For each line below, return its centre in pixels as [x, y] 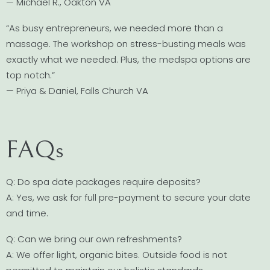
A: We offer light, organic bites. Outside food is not [117, 255]
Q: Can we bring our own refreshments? [94, 239]
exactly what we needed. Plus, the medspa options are [128, 59]
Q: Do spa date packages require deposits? [103, 181]
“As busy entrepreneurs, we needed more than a [115, 28]
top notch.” [30, 75]
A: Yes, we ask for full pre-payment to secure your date [128, 197]
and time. [27, 213]
